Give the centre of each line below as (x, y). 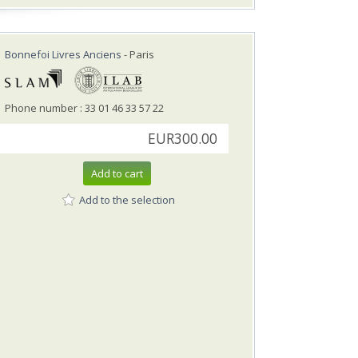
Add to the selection (127, 199)
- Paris (138, 55)
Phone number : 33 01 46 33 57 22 (84, 108)
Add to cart (117, 174)
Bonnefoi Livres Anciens (63, 55)
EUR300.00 (183, 139)
